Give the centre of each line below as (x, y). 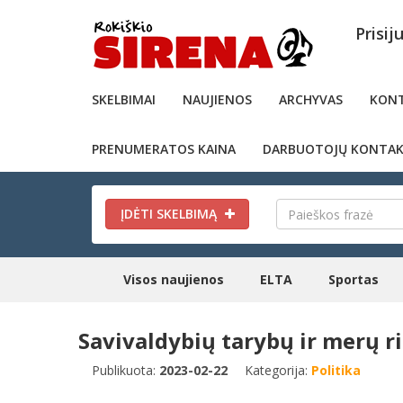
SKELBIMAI (124, 99)
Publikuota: (125, 370)
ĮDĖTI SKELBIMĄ (170, 214)
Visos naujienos (174, 279)
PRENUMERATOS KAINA (164, 149)
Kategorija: (278, 370)
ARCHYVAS (311, 99)
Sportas (354, 279)
